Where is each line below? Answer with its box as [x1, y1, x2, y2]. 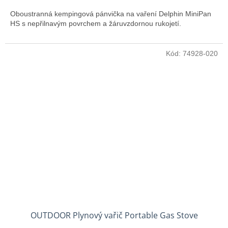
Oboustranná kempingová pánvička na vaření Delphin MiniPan [10, 9, 211, 18]
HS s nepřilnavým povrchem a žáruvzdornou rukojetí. [10, 19, 181, 27]
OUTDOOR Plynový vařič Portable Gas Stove [30, 210, 198, 221]
